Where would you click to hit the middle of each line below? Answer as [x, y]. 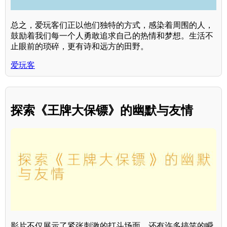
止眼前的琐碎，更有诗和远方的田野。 [80, 46]
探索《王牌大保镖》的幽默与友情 [102, 110]
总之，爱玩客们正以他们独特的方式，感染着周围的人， [112, 25]
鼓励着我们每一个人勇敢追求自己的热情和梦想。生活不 [112, 35]
